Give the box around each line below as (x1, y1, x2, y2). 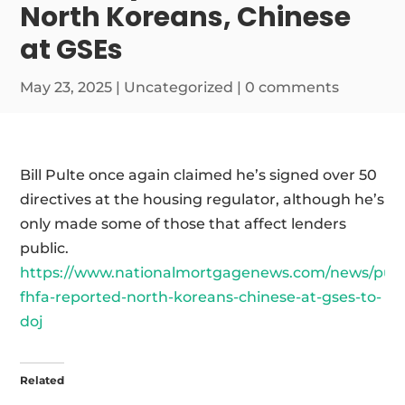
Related (20, 373, 65, 387)
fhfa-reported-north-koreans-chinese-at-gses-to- (20, 288, 382, 306)
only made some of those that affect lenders (20, 215, 347, 232)
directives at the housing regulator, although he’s (20, 191, 385, 208)
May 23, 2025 (20, 79, 113, 96)
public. (20, 240, 70, 257)
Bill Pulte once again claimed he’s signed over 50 (20, 166, 378, 184)
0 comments (245, 79, 340, 96)
